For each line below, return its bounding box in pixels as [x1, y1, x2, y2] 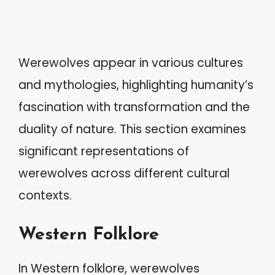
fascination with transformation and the [18, 99, 250, 115]
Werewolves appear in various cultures [18, 55, 243, 71]
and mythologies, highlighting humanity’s [18, 77, 254, 93]
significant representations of [18, 143, 189, 160]
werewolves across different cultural [18, 165, 230, 182]
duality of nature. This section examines [18, 121, 246, 137]
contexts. [18, 187, 72, 204]
